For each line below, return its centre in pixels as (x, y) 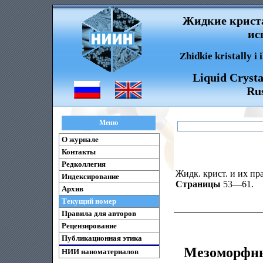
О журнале (80, 139)
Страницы (198, 184)
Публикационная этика (102, 238)
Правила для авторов (99, 213)
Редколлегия (84, 164)
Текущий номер (89, 201)
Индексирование (90, 176)
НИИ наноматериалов (100, 252)
